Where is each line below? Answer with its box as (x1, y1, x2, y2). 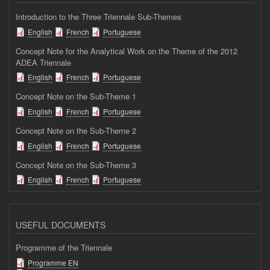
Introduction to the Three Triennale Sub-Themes (16, 11, 181, 23)
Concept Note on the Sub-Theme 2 (16, 125, 136, 137)
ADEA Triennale (16, 56, 71, 68)
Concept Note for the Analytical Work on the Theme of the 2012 (16, 45, 237, 57)
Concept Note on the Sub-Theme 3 (16, 159, 136, 171)
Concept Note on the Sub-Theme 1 (16, 90, 136, 102)
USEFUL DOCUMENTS (16, 219, 105, 231)
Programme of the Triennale (16, 242, 112, 254)
